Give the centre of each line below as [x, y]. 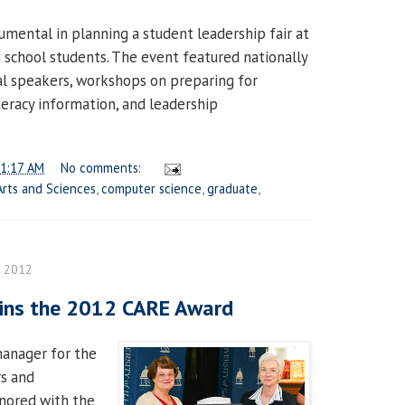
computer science [151, 189]
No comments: [103, 168]
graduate [232, 189]
